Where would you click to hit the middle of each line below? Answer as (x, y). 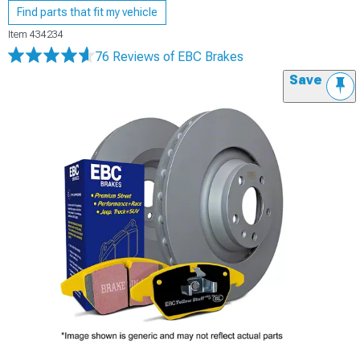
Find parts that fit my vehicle (87, 12)
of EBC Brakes (203, 57)
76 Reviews (129, 57)
